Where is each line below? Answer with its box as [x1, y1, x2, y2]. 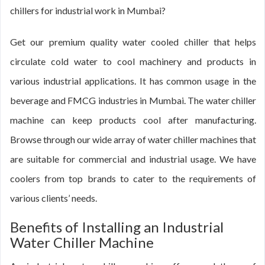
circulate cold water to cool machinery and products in [10, 56, 256, 67]
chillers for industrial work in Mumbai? [10, 5, 166, 16]
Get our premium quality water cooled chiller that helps [10, 36, 256, 47]
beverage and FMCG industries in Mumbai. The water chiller [10, 95, 256, 106]
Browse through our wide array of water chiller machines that [10, 134, 256, 145]
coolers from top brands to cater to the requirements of [10, 173, 256, 184]
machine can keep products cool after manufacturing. [10, 114, 256, 125]
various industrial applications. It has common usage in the [10, 75, 256, 86]
